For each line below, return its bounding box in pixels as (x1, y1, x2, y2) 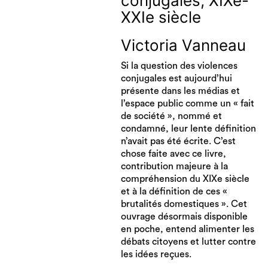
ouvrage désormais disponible (120, 211, 248, 221)
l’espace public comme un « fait (120, 98, 254, 108)
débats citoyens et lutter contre (120, 236, 256, 246)
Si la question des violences (120, 60, 237, 71)
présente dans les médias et (120, 86, 240, 96)
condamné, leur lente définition (120, 123, 256, 133)
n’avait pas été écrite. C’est (120, 136, 236, 146)
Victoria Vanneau (120, 36, 246, 54)
